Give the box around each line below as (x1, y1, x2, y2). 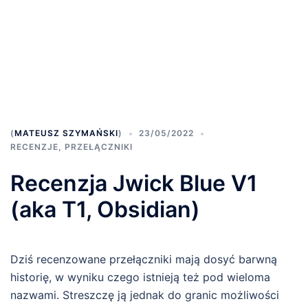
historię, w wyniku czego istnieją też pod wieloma (10, 270, 270, 284)
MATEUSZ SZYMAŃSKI (14, 128, 118, 138)
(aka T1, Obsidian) (10, 196, 200, 223)
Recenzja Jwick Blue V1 (10, 170, 257, 197)
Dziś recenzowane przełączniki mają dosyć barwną (10, 252, 277, 266)
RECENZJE (10, 142, 58, 152)
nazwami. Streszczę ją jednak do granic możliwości (10, 288, 279, 302)
